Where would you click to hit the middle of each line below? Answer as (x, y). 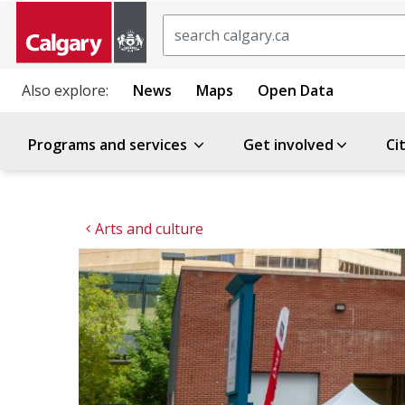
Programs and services (109, 145)
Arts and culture (149, 229)
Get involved (288, 145)
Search (186, 24)
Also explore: (65, 90)
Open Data (296, 90)
